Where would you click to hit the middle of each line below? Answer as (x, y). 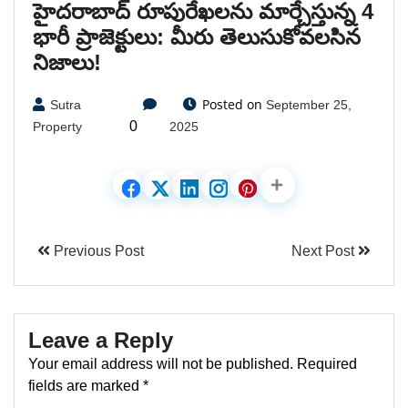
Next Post (325, 250)
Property (57, 126)
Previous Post (97, 250)
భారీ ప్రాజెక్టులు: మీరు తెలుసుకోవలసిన (197, 36)
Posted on (232, 104)
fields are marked (86, 385)
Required (327, 363)
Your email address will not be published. (161, 363)
